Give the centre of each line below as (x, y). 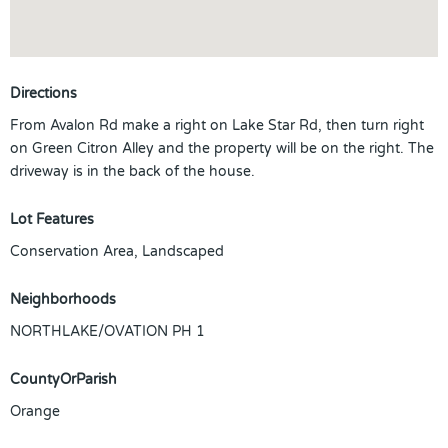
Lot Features (52, 219)
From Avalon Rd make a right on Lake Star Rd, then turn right (217, 125)
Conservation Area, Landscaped (117, 251)
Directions (43, 93)
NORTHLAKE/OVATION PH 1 (107, 331)
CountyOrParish (63, 379)
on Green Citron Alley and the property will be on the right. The (222, 148)
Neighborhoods (63, 299)
